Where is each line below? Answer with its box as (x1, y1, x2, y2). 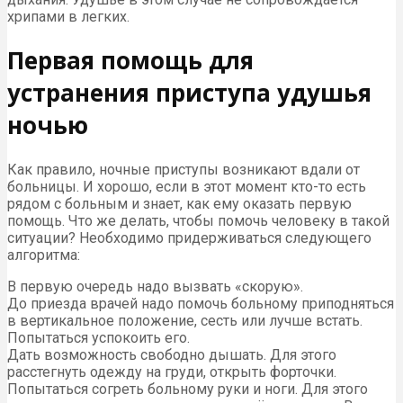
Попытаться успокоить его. (7, 328, 190, 346)
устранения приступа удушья (7, 76, 372, 110)
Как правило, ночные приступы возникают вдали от (7, 160, 360, 178)
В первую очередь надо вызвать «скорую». (7, 277, 303, 295)
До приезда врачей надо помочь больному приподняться (7, 294, 394, 312)
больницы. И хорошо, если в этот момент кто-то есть (7, 177, 366, 195)
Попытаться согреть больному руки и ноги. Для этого (7, 380, 368, 398)
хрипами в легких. (7, 7, 130, 25)
